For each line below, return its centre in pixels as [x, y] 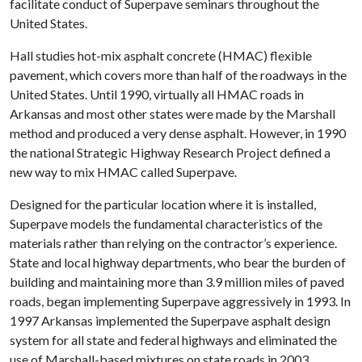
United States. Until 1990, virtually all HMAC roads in [157, 94]
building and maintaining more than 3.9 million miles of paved [177, 282]
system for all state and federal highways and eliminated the [173, 340]
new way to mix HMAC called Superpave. [123, 172]
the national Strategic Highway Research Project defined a [170, 152]
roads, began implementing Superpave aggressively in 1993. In [180, 301]
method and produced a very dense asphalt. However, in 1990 [178, 133]
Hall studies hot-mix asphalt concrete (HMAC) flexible [161, 55]
